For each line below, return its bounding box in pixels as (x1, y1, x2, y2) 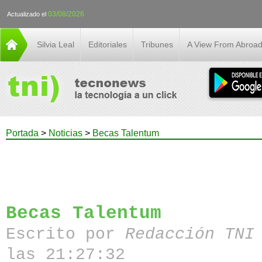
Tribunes (141, 40, 173, 49)
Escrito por (6, 225, 126, 243)
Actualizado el (7, 11, 48, 18)
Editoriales (88, 40, 127, 49)
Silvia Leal (37, 40, 74, 49)
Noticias (49, 128, 82, 138)
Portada (6, 128, 39, 138)
